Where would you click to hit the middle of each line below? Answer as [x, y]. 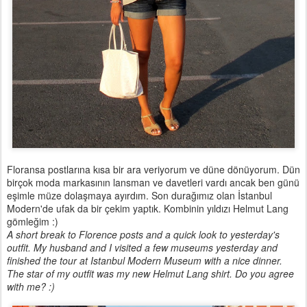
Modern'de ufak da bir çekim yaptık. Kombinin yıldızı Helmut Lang [148, 209]
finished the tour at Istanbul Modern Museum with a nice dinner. [145, 261]
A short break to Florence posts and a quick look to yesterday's [143, 235]
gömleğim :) [33, 222]
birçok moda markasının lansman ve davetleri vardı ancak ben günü [153, 183]
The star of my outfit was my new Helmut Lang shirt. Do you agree [150, 274]
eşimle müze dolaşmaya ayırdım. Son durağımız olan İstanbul [139, 196]
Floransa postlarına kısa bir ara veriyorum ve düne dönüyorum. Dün [153, 170]
